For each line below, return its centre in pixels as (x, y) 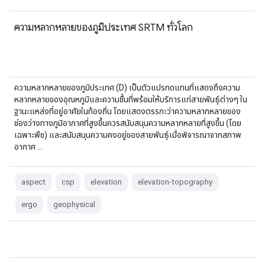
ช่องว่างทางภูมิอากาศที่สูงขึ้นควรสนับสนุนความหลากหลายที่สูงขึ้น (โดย (128, 123)
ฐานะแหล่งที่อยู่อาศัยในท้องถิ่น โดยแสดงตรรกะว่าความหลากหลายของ (127, 111)
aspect (33, 182)
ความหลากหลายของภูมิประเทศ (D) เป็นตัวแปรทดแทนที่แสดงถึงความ (127, 88)
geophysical (74, 204)
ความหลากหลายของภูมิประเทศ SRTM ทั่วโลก (104, 27)
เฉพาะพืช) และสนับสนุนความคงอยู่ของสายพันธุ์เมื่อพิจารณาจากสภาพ (128, 135)
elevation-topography (175, 182)
